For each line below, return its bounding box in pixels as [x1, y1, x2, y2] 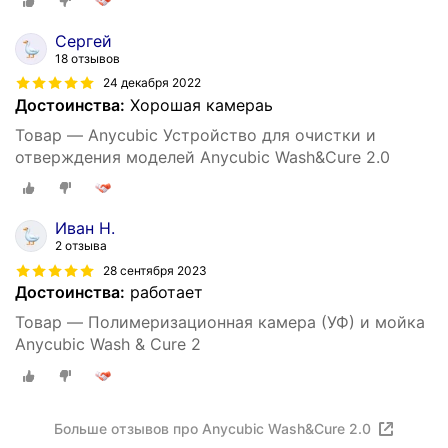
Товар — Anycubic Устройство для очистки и [15, 124, 376, 145]
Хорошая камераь [125, 94, 273, 115]
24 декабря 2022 [103, 75, 201, 91]
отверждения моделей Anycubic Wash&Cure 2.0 [15, 146, 390, 167]
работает [125, 282, 203, 303]
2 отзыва [55, 238, 107, 254]
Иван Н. [55, 218, 115, 239]
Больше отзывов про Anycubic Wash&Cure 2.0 [54, 419, 371, 437]
